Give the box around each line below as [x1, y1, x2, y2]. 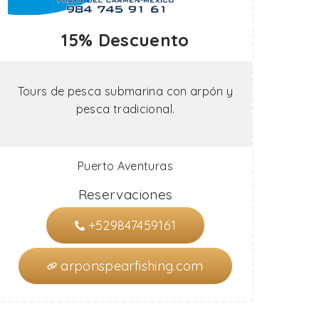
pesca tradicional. [75, 102, 175, 116]
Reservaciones [78, 186, 173, 203]
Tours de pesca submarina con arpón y [17, 84, 234, 98]
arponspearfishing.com [61, 258, 204, 274]
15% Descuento [61, 29, 189, 51]
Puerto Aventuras [78, 159, 173, 173]
